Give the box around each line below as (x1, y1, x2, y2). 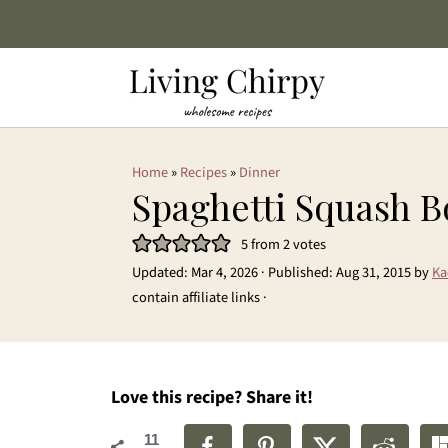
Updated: (132, 262, 191, 283)
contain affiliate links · (132, 287, 267, 308)
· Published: (258, 262, 336, 283)
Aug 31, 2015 (336, 262, 411, 283)
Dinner (239, 162, 280, 183)
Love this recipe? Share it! (111, 385, 313, 410)
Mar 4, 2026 (191, 262, 258, 283)
